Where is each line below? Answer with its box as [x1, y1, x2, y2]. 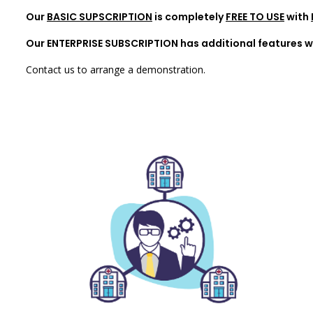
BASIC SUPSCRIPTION [47, 10, 152, 24]
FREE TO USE [226, 10, 284, 24]
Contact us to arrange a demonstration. [26, 63, 205, 76]
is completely [152, 10, 226, 24]
